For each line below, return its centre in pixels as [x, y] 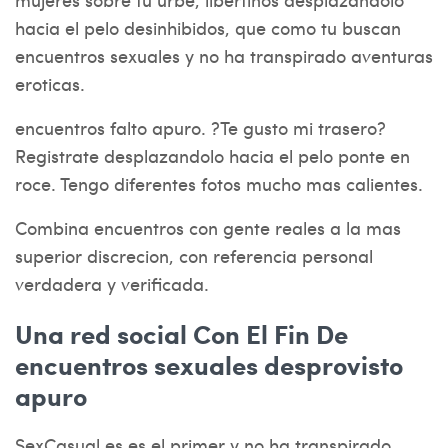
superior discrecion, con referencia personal [194, 255]
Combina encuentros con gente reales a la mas [208, 227]
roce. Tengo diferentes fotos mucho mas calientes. [219, 183]
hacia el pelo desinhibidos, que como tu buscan [208, 27]
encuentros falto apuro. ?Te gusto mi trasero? [200, 127]
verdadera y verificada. [112, 283]
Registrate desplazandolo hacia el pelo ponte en [212, 155]
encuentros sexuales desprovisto [209, 364]
